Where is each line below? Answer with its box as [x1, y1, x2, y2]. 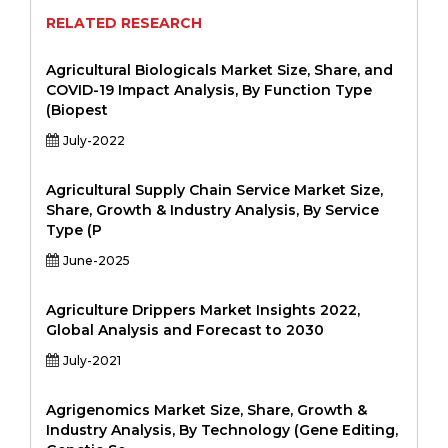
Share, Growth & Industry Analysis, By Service [46, 201, 379, 219]
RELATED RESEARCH [46, 14, 202, 32]
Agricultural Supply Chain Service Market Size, [46, 181, 383, 199]
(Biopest [46, 101, 108, 119]
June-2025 [63, 253, 130, 268]
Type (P [46, 221, 102, 239]
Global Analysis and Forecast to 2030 [46, 321, 324, 339]
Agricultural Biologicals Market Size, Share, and [46, 61, 393, 79]
